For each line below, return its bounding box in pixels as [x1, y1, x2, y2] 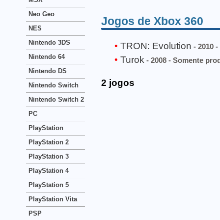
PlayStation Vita [28, 195, 77, 203]
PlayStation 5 [28, 181, 69, 189]
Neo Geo [28, 10, 55, 18]
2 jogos [101, 78, 135, 88]
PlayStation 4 [28, 167, 69, 174]
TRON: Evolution [120, 40, 192, 51]
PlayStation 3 [28, 153, 69, 160]
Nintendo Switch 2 [28, 96, 84, 103]
